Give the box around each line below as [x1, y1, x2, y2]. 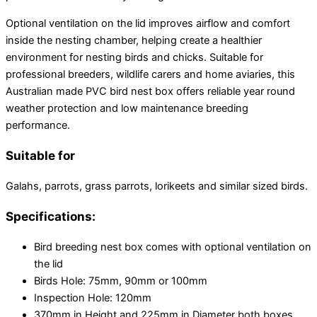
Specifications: [6, 209, 96, 224]
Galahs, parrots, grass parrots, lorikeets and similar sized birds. [6, 179, 308, 192]
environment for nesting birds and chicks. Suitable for [6, 50, 263, 64]
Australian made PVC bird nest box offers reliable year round [6, 84, 295, 98]
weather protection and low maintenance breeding [6, 101, 248, 115]
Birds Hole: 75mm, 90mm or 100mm [34, 275, 207, 288]
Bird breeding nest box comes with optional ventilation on [34, 241, 311, 254]
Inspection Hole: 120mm [34, 292, 151, 305]
